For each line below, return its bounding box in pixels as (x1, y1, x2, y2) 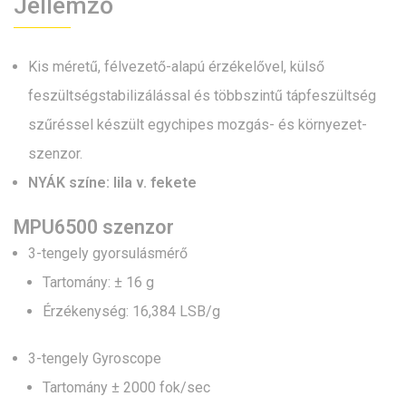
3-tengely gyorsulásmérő (28, 245, 188, 263)
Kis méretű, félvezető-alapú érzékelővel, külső (28, 58, 324, 76)
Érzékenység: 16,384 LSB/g (43, 303, 220, 321)
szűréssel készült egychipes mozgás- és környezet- (28, 116, 367, 134)
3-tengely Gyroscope (28, 350, 161, 368)
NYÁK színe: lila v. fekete (28, 174, 197, 192)
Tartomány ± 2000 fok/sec (43, 379, 210, 397)
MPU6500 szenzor (14, 216, 174, 239)
